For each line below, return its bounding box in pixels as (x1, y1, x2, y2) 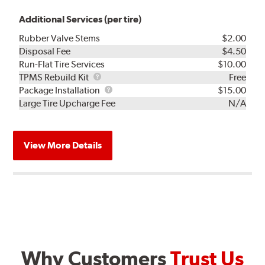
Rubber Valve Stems (19, 33, 101, 44)
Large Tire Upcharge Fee (19, 98, 116, 109)
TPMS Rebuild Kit (19, 72, 91, 83)
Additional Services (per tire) (19, 14, 142, 25)
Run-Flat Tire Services (19, 59, 105, 70)
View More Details (24, 140, 102, 151)
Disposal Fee (19, 46, 71, 57)
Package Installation (19, 85, 102, 96)
